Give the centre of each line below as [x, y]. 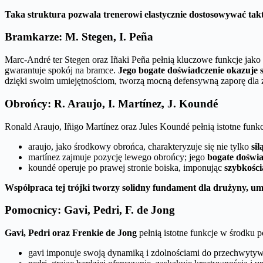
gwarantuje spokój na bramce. [61, 70]
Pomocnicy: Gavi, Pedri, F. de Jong [90, 210]
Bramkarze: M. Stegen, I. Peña [79, 37]
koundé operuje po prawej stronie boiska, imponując [126, 167]
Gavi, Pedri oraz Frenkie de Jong [71, 233]
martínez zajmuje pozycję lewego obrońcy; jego [118, 157]
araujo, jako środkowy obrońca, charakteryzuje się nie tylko [140, 146]
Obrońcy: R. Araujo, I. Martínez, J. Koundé [111, 103]
